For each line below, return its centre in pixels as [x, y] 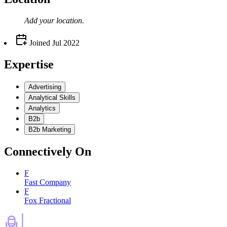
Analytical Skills [52, 98]
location [69, 21]
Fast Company [48, 182]
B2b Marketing [50, 130]
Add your [40, 21]
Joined [39, 43]
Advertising [45, 87]
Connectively [38, 151]
